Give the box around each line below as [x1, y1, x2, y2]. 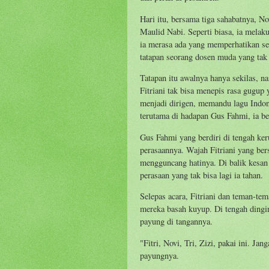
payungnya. [140, 249, 179, 261]
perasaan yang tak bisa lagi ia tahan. [140, 169, 263, 181]
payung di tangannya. [140, 216, 213, 228]
